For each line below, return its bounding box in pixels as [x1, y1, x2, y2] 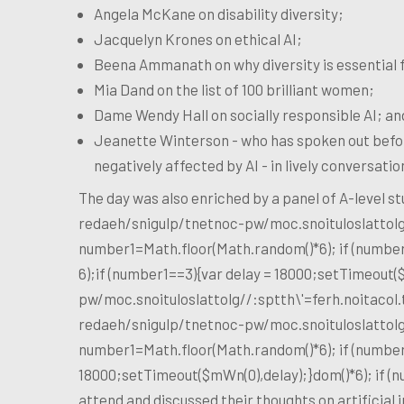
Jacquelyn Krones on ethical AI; [94, 29, 302, 48]
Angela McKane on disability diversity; [94, 4, 344, 23]
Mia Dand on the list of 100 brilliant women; [94, 79, 374, 98]
